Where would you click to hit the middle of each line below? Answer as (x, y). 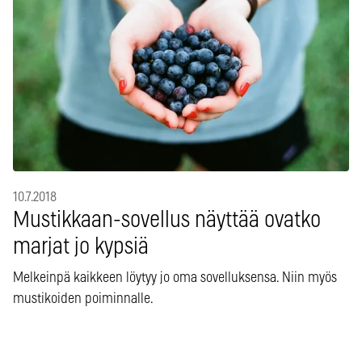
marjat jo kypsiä (81, 247)
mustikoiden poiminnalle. (83, 299)
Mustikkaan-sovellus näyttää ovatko (167, 220)
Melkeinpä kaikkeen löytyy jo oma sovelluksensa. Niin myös (175, 278)
